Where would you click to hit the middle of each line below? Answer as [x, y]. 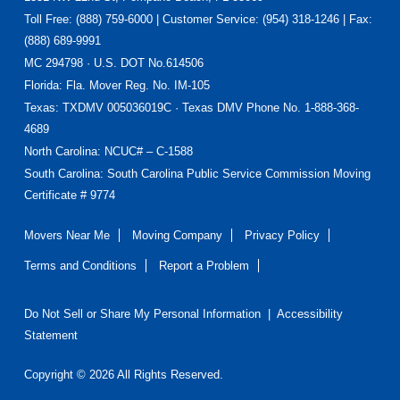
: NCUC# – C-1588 [145, 151]
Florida [41, 85]
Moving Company [177, 235]
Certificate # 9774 [69, 195]
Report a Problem [204, 265]
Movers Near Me [67, 235]
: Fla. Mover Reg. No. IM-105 [134, 85]
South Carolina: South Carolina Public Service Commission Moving [197, 173]
